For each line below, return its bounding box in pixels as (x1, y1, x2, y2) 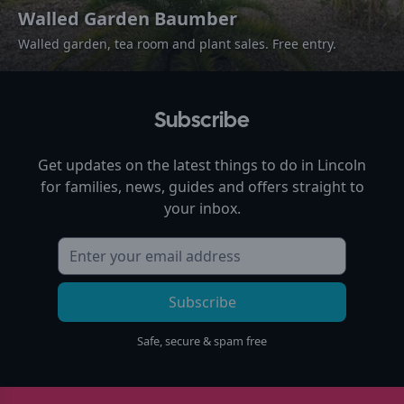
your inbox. (163, 197, 241, 218)
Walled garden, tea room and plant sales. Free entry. (18, 34, 336, 52)
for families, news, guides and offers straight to (40, 176, 364, 197)
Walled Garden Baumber (18, 5, 237, 31)
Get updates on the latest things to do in (38, 154, 317, 175)
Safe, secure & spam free (137, 332, 267, 349)
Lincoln (317, 154, 366, 175)
